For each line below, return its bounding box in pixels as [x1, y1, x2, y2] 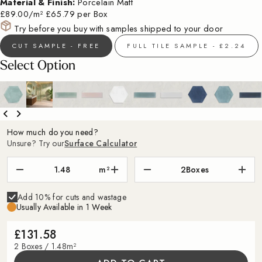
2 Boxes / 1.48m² [14, 240, 77, 253]
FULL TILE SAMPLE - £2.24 [127, 41, 246, 51]
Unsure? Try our [7, 137, 65, 150]
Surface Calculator [64, 137, 137, 150]
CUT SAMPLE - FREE [12, 41, 101, 51]
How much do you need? [7, 126, 98, 139]
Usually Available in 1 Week [16, 201, 112, 213]
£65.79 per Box [45, 8, 108, 21]
